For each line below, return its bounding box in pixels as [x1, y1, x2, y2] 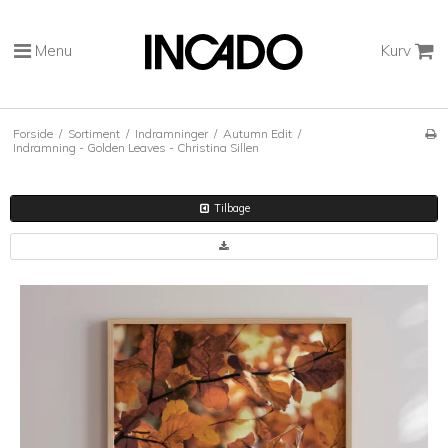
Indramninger [134, 125, 208, 141]
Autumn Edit [222, 125, 292, 141]
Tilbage [211, 201, 251, 216]
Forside [12, 125, 53, 141]
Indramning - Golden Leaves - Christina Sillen [12, 139, 259, 155]
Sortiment [67, 125, 120, 141]
